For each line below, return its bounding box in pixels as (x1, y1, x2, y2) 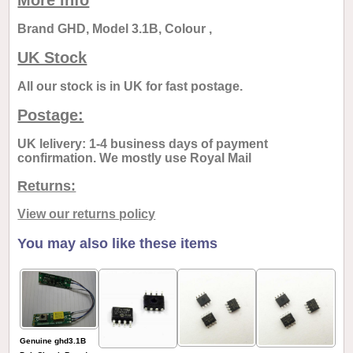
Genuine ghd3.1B (20, 336, 87, 345)
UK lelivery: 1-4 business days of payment (17, 137, 269, 151)
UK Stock (17, 49, 87, 67)
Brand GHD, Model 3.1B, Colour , (17, 22, 213, 36)
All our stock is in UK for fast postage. (17, 80, 243, 94)
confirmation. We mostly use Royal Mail (17, 151, 252, 165)
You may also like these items (17, 236, 218, 252)
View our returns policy (17, 207, 156, 221)
